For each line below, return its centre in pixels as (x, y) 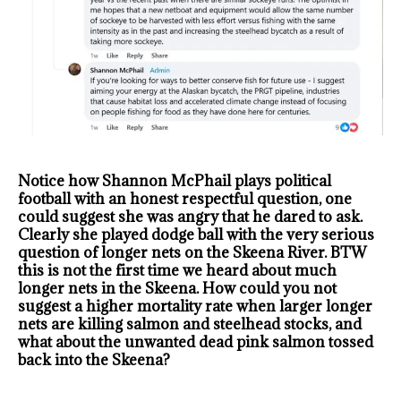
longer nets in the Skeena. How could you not (177, 288)
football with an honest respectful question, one (185, 198)
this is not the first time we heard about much (177, 270)
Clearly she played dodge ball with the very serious (196, 234)
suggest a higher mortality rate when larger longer (195, 306)
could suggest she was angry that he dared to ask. (190, 216)
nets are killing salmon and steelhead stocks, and (190, 324)
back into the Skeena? (94, 359)
